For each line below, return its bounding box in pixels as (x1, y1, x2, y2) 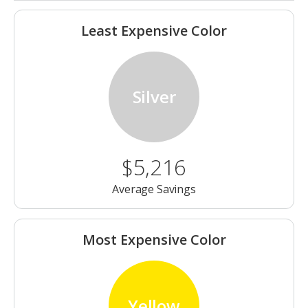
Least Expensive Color (81, 21, 227, 41)
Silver (132, 85, 176, 109)
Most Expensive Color (82, 230, 226, 250)
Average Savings (112, 181, 196, 197)
